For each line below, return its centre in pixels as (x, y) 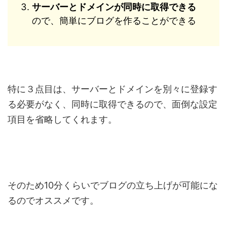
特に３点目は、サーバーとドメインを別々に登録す (112, 89)
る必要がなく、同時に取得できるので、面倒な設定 (112, 104)
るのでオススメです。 (53, 200)
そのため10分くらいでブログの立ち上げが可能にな (113, 185)
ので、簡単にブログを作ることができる (114, 21)
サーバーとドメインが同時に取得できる (114, 7)
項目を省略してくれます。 (62, 119)
